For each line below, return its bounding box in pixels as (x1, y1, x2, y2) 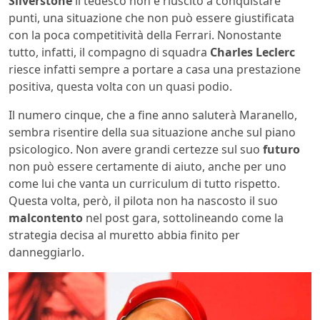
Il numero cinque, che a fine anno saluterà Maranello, (9, 107, 297, 124)
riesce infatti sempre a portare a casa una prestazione (9, 61, 301, 78)
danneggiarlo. (9, 244, 84, 261)
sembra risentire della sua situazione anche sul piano (9, 124, 296, 141)
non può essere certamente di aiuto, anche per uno (9, 159, 286, 175)
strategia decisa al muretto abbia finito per (9, 227, 240, 244)
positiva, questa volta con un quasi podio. (9, 79, 232, 95)
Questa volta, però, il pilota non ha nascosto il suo (9, 193, 278, 209)
